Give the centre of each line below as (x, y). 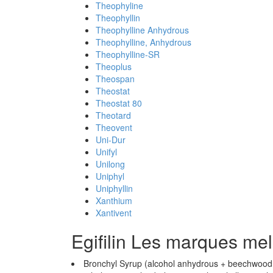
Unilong (110, 164)
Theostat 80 (119, 103)
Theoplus (114, 66)
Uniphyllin (114, 188)
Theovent (114, 127)
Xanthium (114, 200)
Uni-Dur (111, 140)
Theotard (113, 115)
